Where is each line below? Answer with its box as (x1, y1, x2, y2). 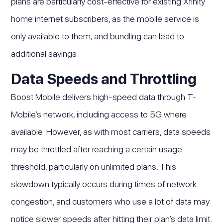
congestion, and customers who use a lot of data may (11, 196, 210, 207)
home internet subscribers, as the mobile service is (11, 13, 200, 24)
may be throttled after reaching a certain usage (11, 143, 183, 154)
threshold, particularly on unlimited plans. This (11, 161, 177, 172)
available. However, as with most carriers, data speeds (11, 126, 211, 137)
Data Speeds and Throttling (11, 69, 197, 88)
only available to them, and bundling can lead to (11, 30, 185, 41)
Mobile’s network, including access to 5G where (11, 109, 187, 119)
